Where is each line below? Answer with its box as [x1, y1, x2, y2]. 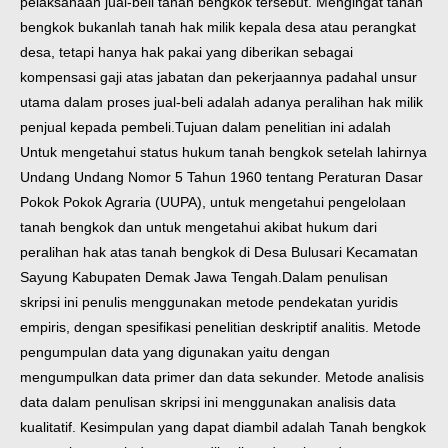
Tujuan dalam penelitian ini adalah [175, 119, 391, 136]
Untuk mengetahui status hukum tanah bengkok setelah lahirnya [20, 144, 427, 161]
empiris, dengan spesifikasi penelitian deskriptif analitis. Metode [20, 319, 421, 336]
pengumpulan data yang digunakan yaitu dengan [20, 344, 330, 361]
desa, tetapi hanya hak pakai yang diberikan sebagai [20, 44, 353, 61]
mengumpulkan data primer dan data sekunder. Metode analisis [20, 369, 424, 386]
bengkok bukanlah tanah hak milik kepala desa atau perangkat [20, 19, 416, 36]
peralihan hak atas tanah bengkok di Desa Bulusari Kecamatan [20, 244, 418, 261]
